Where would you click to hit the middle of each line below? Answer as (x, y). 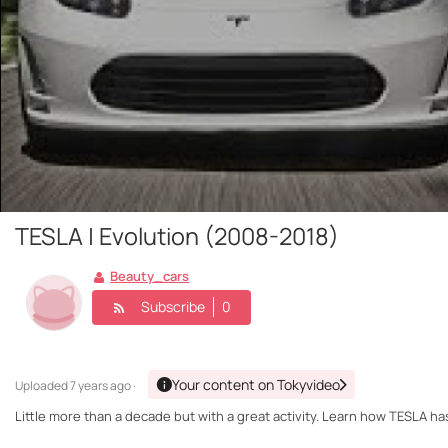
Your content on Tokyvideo (256, 385)
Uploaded (42, 386)
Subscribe (173, 306)
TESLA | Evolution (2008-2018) (177, 236)
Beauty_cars (150, 276)
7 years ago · (103, 386)
